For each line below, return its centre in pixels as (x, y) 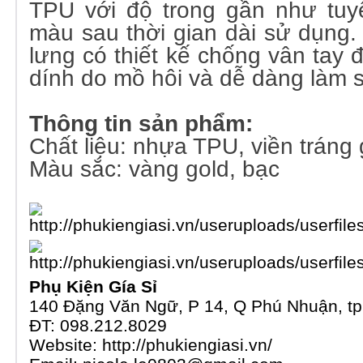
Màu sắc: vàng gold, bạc (154, 169)
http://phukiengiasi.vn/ (187, 345)
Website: (66, 345)
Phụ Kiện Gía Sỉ (93, 286)
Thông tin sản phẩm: (141, 124)
